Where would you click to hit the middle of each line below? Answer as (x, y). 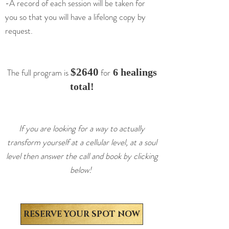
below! (82, 170)
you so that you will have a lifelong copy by (75, 17)
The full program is (39, 73)
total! (82, 86)
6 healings (133, 72)
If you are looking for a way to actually (82, 128)
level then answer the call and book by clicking (82, 156)
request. (19, 31)
